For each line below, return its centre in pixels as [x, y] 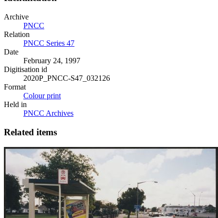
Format [15, 87]
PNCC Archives [48, 113]
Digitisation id [26, 69]
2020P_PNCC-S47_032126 [67, 78]
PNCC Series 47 [49, 43]
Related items [30, 132]
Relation [17, 34]
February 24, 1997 [52, 60]
